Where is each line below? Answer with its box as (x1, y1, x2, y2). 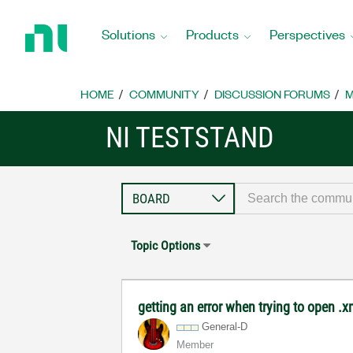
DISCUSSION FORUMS (214, 86, 330, 102)
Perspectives (269, 24, 345, 43)
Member (176, 339, 214, 351)
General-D (202, 321, 248, 333)
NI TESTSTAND (106, 121, 275, 154)
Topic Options (131, 238, 201, 253)
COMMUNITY (129, 86, 199, 102)
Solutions (102, 24, 155, 43)
